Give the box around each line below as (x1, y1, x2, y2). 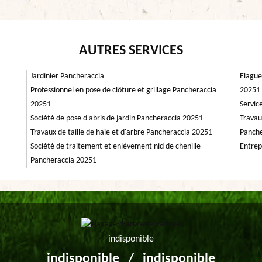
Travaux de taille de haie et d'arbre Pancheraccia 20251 (30, 128, 212, 137)
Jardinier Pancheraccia (30, 72, 104, 81)
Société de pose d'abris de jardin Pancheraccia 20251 (30, 114, 203, 123)
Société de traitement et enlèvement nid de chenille (30, 142, 201, 151)
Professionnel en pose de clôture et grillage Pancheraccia (30, 86, 216, 95)
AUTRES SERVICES (79, 44, 183, 58)
